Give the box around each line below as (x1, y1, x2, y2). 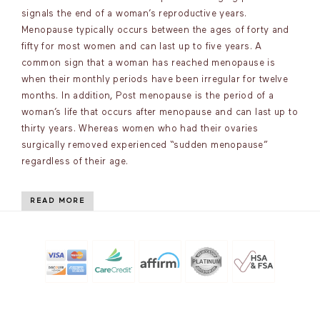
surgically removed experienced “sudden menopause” (21, 141, 269, 150)
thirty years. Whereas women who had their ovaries (21, 124, 259, 134)
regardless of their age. (21, 157, 129, 166)
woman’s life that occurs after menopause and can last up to (21, 108, 299, 117)
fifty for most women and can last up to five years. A (21, 42, 262, 51)
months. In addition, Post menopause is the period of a (21, 91, 274, 101)
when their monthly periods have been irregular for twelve (21, 75, 289, 84)
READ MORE (30, 197, 85, 204)
